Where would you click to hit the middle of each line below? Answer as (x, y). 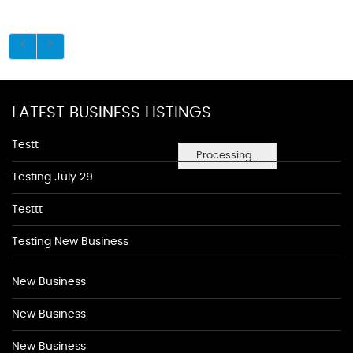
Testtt (27, 210)
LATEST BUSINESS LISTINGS (111, 113)
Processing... (227, 155)
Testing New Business (70, 242)
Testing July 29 (52, 177)
